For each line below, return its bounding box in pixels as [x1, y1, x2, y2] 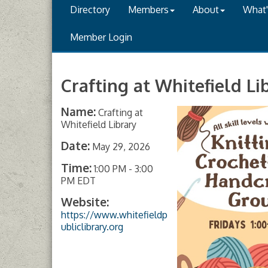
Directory [70, 4, 110, 16]
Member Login [70, 31, 132, 43]
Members [128, 4, 169, 16]
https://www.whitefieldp [61, 209, 167, 221]
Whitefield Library [61, 118, 136, 130]
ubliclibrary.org [61, 221, 123, 233]
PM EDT [61, 175, 96, 187]
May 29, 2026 [92, 141, 150, 153]
